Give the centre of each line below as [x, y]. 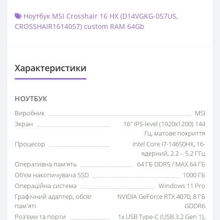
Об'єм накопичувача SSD [52, 175]
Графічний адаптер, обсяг [53, 197]
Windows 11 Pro [182, 186]
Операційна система [46, 186]
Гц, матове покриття [175, 133]
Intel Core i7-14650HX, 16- [169, 144]
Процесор [30, 144]
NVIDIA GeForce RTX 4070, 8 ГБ [161, 197]
